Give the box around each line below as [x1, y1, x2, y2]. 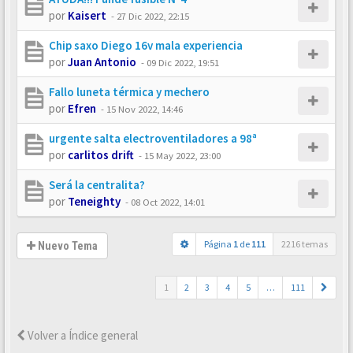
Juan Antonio [68, 54, 136, 69]
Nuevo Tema [35, 240, 98, 252]
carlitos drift [68, 147, 134, 162]
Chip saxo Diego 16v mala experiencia [49, 38, 243, 53]
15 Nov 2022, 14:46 [106, 102, 183, 115]
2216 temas [281, 238, 328, 250]
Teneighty [68, 194, 121, 209]
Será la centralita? [49, 177, 145, 192]
